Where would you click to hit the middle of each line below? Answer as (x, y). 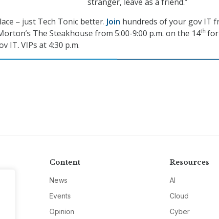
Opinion (62, 212)
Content (65, 163)
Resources (190, 163)
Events (60, 196)
